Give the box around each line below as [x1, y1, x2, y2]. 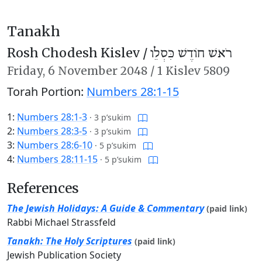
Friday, [7, 64, 48, 78]
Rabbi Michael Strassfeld [7, 216, 116, 229]
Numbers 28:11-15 [17, 153, 98, 166]
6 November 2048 [48, 64, 147, 78]
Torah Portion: [7, 84, 87, 99]
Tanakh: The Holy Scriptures [7, 235, 132, 247]
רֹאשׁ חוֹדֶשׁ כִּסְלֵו [150, 46, 232, 61]
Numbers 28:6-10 [17, 139, 92, 151]
